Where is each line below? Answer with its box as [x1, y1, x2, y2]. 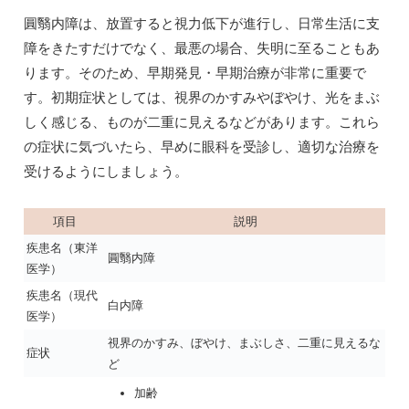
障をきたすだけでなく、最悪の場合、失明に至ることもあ [24, 40, 380, 57]
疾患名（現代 [26, 288, 98, 303]
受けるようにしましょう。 [24, 163, 188, 180]
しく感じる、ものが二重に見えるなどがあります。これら [24, 114, 380, 131]
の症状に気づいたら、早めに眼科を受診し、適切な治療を [24, 139, 380, 155]
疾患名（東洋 [26, 241, 98, 256]
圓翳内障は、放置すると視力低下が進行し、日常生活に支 [24, 16, 380, 32]
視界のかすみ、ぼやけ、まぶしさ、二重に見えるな [108, 336, 381, 351]
